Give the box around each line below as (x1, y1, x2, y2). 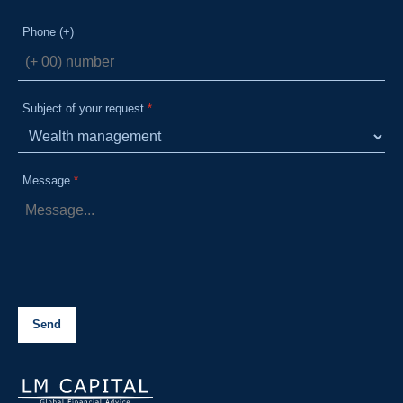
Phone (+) (22, 24, 74, 39)
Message (22, 173, 70, 187)
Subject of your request (22, 101, 144, 115)
